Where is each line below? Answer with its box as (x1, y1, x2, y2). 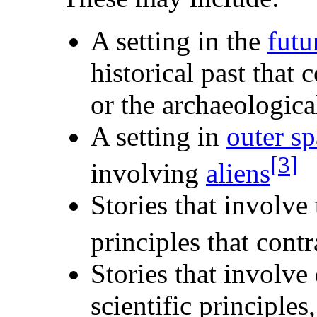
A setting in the (91, 25, 267, 57)
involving (91, 158, 206, 189)
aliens (206, 158, 270, 189)
